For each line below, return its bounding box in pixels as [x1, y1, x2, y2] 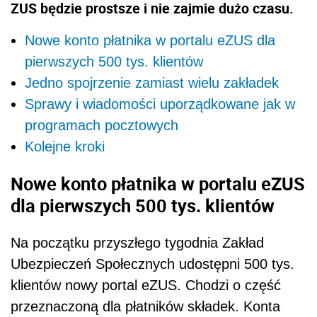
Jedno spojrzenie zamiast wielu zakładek [25, 75, 279, 91]
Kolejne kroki [25, 139, 105, 155]
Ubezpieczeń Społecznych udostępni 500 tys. [11, 255, 294, 272]
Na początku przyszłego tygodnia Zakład [11, 234, 264, 250]
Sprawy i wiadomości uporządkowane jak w [25, 96, 295, 113]
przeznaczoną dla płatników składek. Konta [11, 298, 280, 314]
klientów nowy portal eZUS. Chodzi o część [11, 277, 281, 293]
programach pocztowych [25, 117, 178, 134]
